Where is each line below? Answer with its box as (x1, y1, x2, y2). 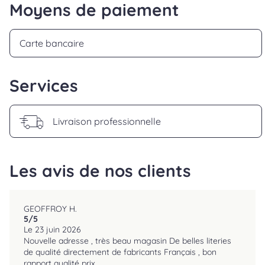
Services (9, 75, 78, 96)
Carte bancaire (20, 37, 84, 49)
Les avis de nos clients (9, 160, 191, 182)
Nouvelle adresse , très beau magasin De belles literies (24, 235, 134, 247)
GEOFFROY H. (24, 203, 77, 215)
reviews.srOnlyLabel (38, 214, 93, 222)
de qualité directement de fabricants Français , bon (24, 247, 216, 258)
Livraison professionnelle (53, 115, 161, 127)
